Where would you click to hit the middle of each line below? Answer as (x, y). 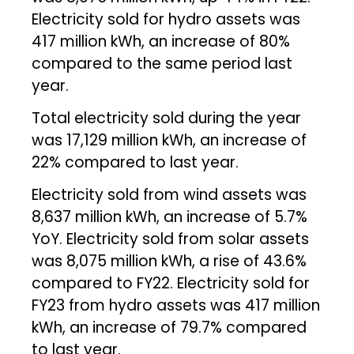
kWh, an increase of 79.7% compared (169, 327)
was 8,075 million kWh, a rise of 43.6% (169, 261)
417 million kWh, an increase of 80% (161, 41)
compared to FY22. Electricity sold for (171, 283)
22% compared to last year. (136, 162)
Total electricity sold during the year (167, 118)
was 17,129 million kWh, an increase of (169, 140)
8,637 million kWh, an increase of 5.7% (170, 217)
